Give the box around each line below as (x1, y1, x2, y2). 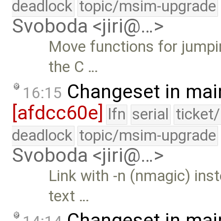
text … (48, 186, 90, 205)
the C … (48, 58, 99, 76)
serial (132, 105, 169, 123)
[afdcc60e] (12, 101, 103, 124)
